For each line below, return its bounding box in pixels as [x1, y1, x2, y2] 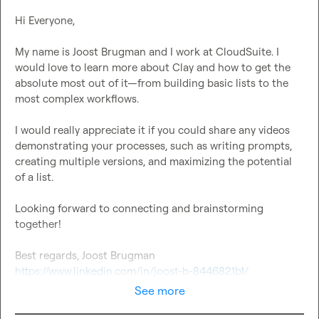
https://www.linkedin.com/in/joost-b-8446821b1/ [15, 264, 249, 278]
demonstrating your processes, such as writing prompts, [15, 139, 292, 153]
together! [15, 217, 61, 231]
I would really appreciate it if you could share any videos [15, 123, 290, 137]
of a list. [15, 170, 53, 184]
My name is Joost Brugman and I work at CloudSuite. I [15, 45, 279, 59]
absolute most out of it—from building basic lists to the [15, 76, 288, 90]
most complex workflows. [15, 92, 139, 106]
